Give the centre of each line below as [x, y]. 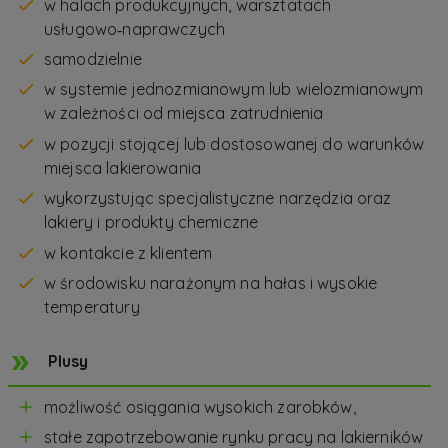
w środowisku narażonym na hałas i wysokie [211, 283]
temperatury [92, 307]
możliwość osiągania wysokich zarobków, [200, 407]
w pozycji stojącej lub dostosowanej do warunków [234, 143]
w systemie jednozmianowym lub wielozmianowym [234, 89]
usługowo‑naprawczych [135, 28]
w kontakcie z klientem [128, 252]
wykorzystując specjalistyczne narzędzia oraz [218, 198]
